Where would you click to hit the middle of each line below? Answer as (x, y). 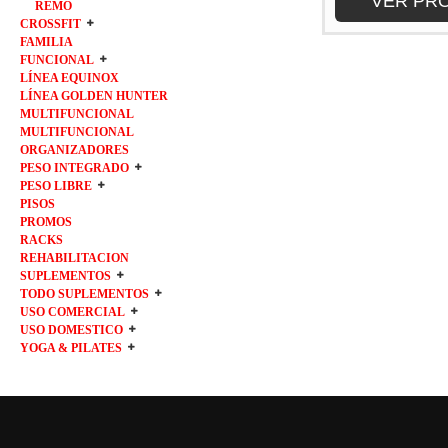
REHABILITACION (74, 258)
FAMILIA (46, 42)
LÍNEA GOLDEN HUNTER (94, 96)
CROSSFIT (50, 24)
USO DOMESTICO (71, 330)
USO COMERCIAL (72, 312)
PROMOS (46, 222)
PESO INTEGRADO (74, 168)
